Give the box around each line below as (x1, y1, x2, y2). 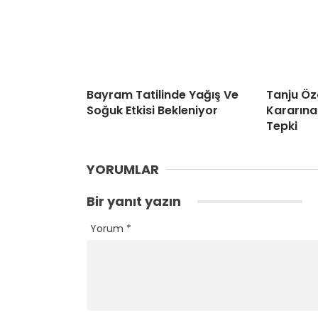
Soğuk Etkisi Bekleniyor (87, 102, 218, 119)
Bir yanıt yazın (87, 192, 184, 211)
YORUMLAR (87, 160, 159, 179)
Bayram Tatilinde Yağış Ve (87, 87, 238, 104)
